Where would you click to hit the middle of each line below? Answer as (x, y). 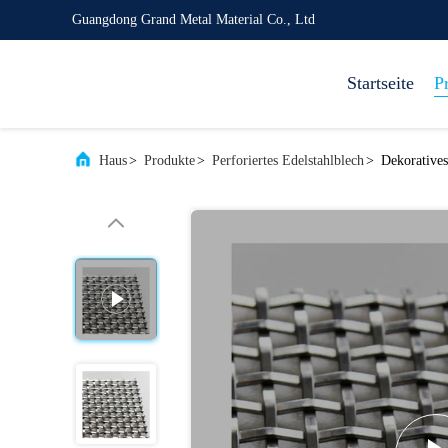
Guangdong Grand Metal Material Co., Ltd (193, 19)
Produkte (169, 160)
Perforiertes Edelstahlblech (288, 160)
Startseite (380, 83)
